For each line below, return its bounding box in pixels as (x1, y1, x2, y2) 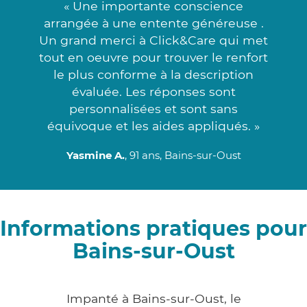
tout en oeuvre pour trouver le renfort (39, 49, 268, 64)
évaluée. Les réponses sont (71, 84, 236, 99)
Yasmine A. (66, 148, 125, 162)
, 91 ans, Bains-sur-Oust (124, 148, 241, 162)
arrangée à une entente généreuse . (43, 15, 264, 30)
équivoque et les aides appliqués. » (47, 118, 260, 133)
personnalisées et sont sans (69, 101, 238, 116)
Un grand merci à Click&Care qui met (39, 32, 268, 47)
